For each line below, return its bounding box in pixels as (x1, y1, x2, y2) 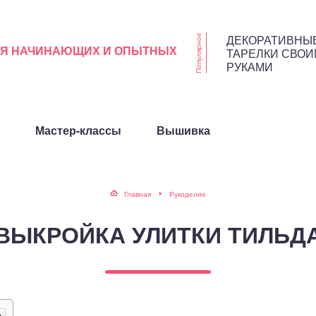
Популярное (193, 32, 203, 73)
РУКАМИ (226, 58, 273, 75)
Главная (124, 189, 151, 199)
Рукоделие (169, 189, 206, 199)
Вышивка (157, 122, 210, 138)
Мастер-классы (35, 122, 121, 138)
